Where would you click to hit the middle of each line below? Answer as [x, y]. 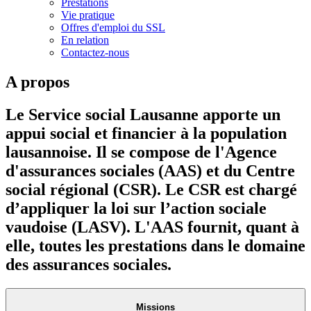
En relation [85, 40]
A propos [37, 82]
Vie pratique [88, 15]
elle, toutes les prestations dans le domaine [155, 245]
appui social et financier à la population [146, 133]
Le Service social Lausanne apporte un [143, 114]
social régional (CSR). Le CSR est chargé [151, 189]
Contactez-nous [95, 52]
